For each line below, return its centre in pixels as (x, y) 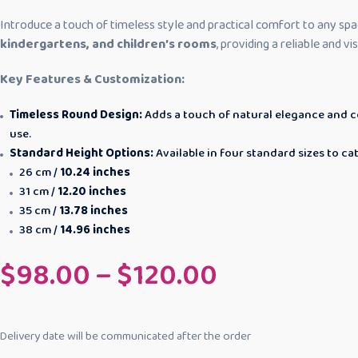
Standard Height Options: (82, 153)
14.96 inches (95, 230)
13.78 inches (93, 211)
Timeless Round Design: (76, 115)
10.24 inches (95, 172)
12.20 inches (92, 191)
